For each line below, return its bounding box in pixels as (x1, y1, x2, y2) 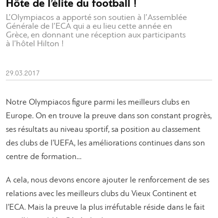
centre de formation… (6, 152, 82, 161)
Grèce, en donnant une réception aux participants (6, 30, 186, 40)
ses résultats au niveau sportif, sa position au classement (6, 125, 200, 134)
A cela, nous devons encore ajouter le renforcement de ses (6, 176, 209, 184)
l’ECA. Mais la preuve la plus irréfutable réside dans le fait (6, 203, 205, 212)
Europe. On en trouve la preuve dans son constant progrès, (6, 111, 212, 120)
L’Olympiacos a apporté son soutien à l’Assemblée (6, 13, 187, 22)
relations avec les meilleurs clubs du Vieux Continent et (6, 189, 197, 198)
